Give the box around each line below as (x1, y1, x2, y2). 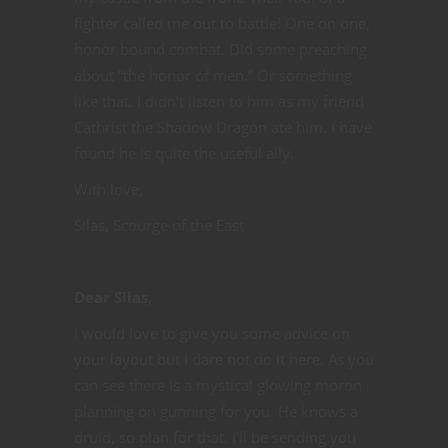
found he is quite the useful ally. (74, 142, 294, 163)
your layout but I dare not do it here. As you (74, 348, 374, 369)
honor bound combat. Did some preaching (74, 38, 367, 59)
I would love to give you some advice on (74, 322, 350, 343)
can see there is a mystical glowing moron (74, 374, 362, 395)
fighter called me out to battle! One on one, (74, 12, 370, 33)
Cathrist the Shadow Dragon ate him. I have (74, 116, 372, 137)
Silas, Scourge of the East (74, 214, 244, 235)
